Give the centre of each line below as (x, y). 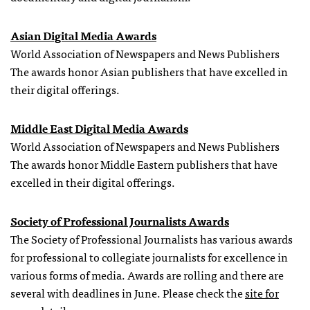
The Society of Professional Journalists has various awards (152, 238)
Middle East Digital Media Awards (99, 128)
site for (262, 292)
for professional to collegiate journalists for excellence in (149, 256)
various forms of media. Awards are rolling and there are (147, 274)
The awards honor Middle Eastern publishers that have (144, 164)
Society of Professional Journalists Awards (120, 220)
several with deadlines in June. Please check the (128, 292)
